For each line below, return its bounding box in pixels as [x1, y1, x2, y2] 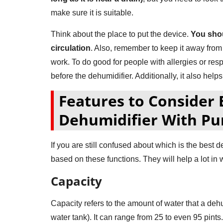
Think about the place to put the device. [51, 29, 191, 38]
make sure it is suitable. [51, 8, 133, 17]
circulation [51, 43, 91, 52]
